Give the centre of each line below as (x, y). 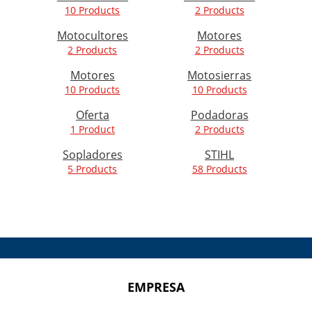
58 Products (219, 169)
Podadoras (219, 115)
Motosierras (220, 76)
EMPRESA (156, 287)
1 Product (92, 130)
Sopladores (92, 155)
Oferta (92, 115)
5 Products (93, 169)
